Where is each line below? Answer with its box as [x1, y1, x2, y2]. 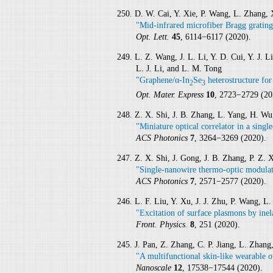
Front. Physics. [135, 219, 190, 229]
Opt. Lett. [135, 32, 172, 41]
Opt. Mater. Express [135, 90, 206, 99]
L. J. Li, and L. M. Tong [135, 64, 222, 73]
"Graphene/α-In [135, 76, 190, 85]
